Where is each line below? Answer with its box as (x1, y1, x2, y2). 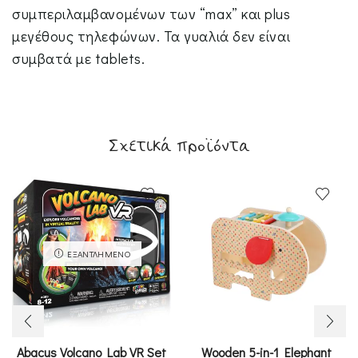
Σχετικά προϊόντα (108, 134, 250, 158)
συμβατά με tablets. (12, 49, 145, 69)
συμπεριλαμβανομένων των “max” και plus (12, 4, 291, 24)
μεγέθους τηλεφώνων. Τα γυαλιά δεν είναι (12, 26, 291, 46)
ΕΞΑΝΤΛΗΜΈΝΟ (66, 247, 129, 260)
